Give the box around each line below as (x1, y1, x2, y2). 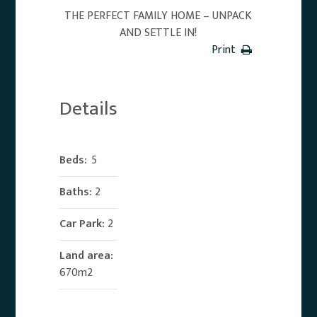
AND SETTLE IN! (120, 23, 197, 42)
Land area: (59, 246, 114, 265)
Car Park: (59, 214, 105, 234)
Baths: (59, 183, 93, 202)
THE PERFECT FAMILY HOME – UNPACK (64, 6, 253, 25)
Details (59, 92, 118, 125)
